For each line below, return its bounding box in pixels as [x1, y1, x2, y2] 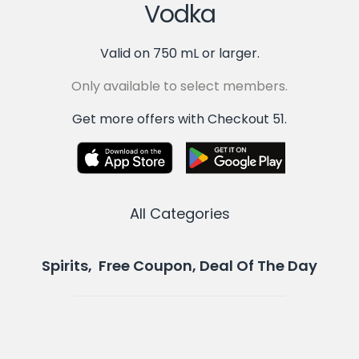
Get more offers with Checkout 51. [72, 109, 287, 128]
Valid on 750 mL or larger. [99, 43, 260, 63]
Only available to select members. [71, 76, 288, 95]
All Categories [129, 203, 230, 224]
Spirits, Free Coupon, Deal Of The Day [42, 255, 317, 276]
